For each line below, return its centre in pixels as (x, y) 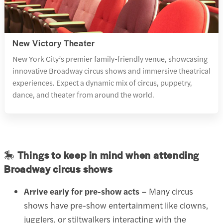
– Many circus (166, 191)
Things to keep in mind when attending (108, 155)
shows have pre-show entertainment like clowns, (116, 205)
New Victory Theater (54, 43)
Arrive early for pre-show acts (82, 191)
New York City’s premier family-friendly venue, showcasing (110, 59)
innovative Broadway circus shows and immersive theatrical (111, 71)
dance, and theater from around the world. (83, 95)
